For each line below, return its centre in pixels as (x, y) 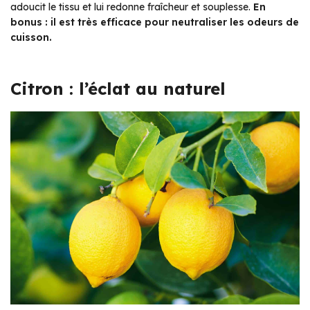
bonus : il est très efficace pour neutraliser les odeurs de (155, 22)
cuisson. (31, 38)
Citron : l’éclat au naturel (118, 89)
